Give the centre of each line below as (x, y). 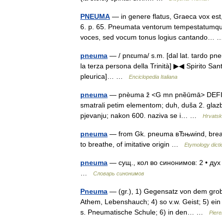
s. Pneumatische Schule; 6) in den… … (145, 212)
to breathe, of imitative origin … (132, 144)
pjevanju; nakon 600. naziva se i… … (141, 115)
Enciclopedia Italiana (153, 77)
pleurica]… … (105, 76)
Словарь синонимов (119, 173)
